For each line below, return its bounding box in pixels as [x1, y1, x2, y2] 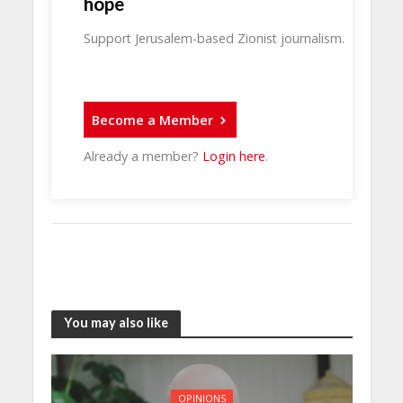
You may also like [63, 315, 168, 330]
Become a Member [92, 111, 214, 129]
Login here [202, 148, 266, 166]
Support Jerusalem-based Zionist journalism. [84, 30, 345, 48]
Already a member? [84, 148, 203, 166]
